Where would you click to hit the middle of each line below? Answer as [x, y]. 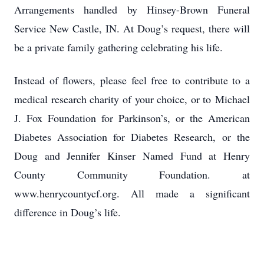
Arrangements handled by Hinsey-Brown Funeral [132, 9]
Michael [232, 99]
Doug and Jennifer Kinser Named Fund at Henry [132, 156]
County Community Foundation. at [132, 174]
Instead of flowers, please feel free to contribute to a [132, 80]
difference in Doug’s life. [67, 212]
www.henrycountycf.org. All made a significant [132, 193]
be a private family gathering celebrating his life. [118, 47]
